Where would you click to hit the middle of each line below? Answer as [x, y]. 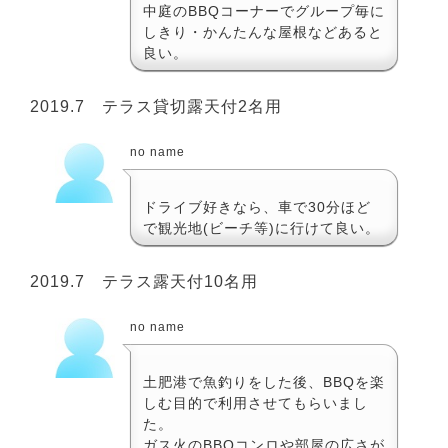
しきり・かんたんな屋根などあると [263, 31]
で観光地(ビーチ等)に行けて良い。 [261, 227]
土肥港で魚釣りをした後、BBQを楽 [264, 381]
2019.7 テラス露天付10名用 [144, 281]
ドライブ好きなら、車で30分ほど [257, 206]
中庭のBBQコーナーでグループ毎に [264, 10]
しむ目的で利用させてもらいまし [255, 402]
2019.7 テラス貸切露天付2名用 [156, 106]
